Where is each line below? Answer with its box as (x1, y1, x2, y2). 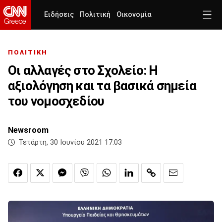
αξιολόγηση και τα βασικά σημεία (8, 78, 196, 94)
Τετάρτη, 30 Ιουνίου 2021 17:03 (18, 138, 122, 147)
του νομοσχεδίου (8, 94, 105, 109)
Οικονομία (116, 10, 152, 19)
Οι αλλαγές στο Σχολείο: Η (8, 63, 158, 78)
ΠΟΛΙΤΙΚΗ (8, 49, 48, 56)
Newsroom (8, 125, 49, 135)
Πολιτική (80, 10, 111, 19)
